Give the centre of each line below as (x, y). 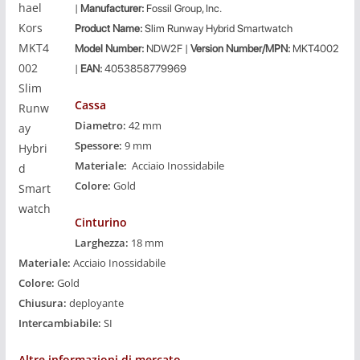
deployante (95, 303)
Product (92, 28)
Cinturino (100, 222)
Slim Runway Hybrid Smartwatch (218, 28)
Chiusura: (42, 303)
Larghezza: (102, 242)
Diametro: (101, 125)
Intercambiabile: (59, 323)
